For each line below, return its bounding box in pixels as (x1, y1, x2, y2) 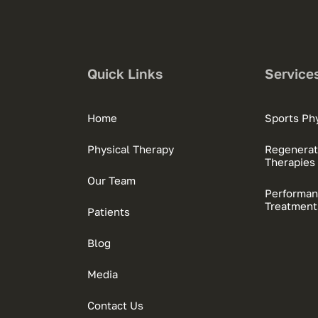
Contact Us (87, 299, 144, 312)
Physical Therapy (87, 143, 175, 156)
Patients (87, 205, 131, 219)
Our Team (87, 174, 136, 187)
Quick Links (87, 65, 163, 82)
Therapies (264, 155, 315, 169)
